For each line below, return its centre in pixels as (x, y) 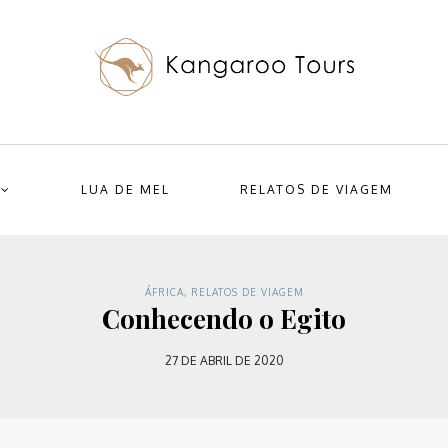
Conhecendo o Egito (224, 318)
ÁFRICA (164, 292)
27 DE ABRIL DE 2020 (224, 360)
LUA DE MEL (125, 189)
